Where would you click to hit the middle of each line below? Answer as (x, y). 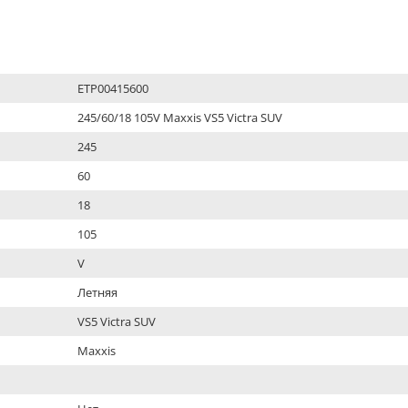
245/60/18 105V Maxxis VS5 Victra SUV (179, 117)
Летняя (97, 292)
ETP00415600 (112, 88)
